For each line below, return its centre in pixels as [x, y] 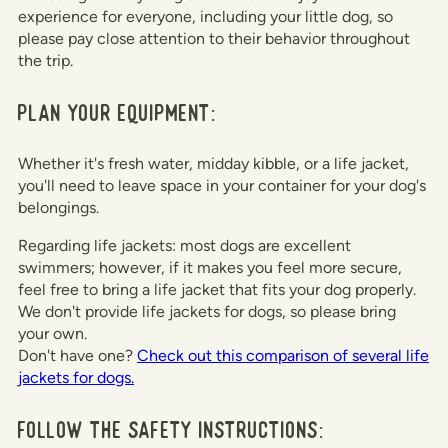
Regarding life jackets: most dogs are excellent [184, 246]
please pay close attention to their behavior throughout [214, 39]
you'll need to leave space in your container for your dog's [222, 186]
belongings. [58, 208]
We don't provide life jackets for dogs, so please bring [207, 312]
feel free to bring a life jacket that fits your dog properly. [217, 290]
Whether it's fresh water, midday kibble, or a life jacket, [213, 164]
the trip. [45, 61]
